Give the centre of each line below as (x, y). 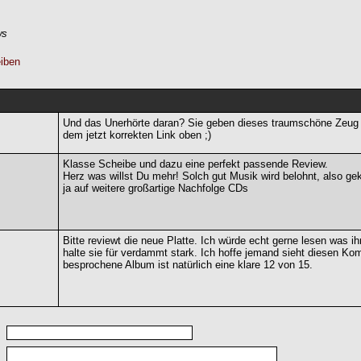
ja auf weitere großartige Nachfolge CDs (156, 188)
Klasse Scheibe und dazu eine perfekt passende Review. (195, 164)
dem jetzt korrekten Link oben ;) (137, 135)
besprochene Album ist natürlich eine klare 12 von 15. (188, 264)
